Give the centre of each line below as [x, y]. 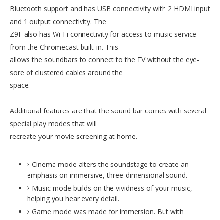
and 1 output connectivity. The [58, 21]
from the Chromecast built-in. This [64, 47]
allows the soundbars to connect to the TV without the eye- [105, 60]
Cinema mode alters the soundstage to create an [110, 164]
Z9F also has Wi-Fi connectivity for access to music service [103, 34]
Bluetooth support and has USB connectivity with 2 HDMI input [110, 9]
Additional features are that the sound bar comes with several [108, 111]
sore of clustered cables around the [66, 72]
